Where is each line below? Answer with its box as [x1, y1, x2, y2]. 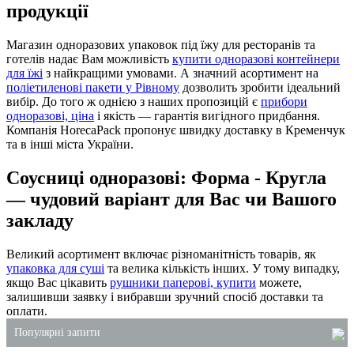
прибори [261, 94, 307, 108]
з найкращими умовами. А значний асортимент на [43, 66, 318, 80]
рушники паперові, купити [110, 275, 256, 289]
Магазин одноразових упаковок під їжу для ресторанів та [6, 37, 315, 51]
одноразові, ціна [6, 108, 94, 122]
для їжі [6, 66, 43, 80]
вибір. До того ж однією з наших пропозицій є [6, 94, 261, 108]
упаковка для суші [6, 261, 104, 275]
